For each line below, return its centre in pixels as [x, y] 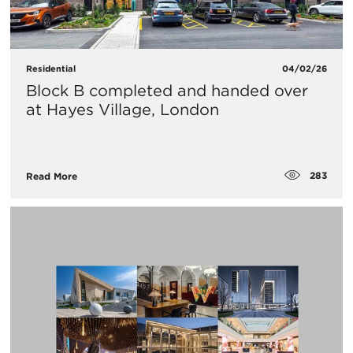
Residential [51, 69]
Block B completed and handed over [167, 91]
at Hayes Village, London [123, 110]
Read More [52, 176]
